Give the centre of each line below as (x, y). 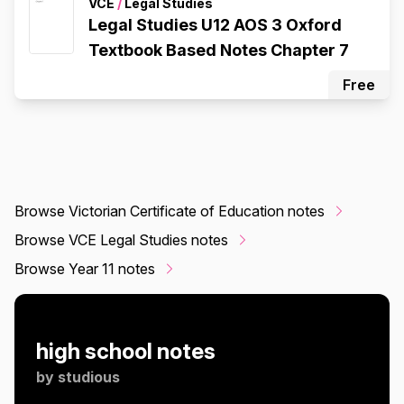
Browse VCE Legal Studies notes (121, 239)
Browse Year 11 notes (85, 268)
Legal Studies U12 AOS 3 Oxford (215, 24)
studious (89, 376)
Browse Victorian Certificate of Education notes (170, 211)
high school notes (126, 351)
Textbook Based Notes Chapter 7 (219, 50)
